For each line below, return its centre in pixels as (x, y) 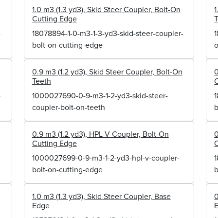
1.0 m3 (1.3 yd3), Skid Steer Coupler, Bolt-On (106, 9)
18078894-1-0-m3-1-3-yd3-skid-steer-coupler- (108, 33)
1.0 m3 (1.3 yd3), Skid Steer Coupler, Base (101, 196)
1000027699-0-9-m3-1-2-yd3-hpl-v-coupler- (106, 158)
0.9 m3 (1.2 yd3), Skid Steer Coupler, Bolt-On (107, 72)
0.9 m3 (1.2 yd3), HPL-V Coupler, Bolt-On (100, 134)
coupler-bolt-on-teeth (68, 107)
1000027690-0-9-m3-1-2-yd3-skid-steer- (100, 95)
